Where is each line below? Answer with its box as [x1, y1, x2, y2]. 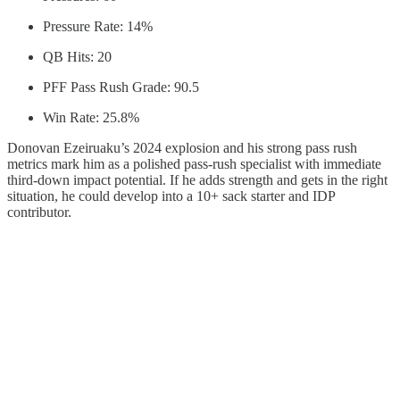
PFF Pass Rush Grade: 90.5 [43, 79, 199, 96]
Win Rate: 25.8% [43, 110, 139, 126]
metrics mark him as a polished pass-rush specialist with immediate [7, 156, 381, 172]
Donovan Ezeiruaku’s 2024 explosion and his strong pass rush [7, 140, 357, 156]
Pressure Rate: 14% [43, 19, 153, 35]
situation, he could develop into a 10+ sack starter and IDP [7, 188, 335, 204]
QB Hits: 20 [43, 49, 112, 65]
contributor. [7, 204, 71, 221]
